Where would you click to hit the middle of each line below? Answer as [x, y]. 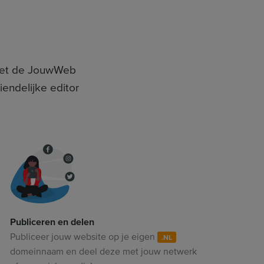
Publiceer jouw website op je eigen [83, 237]
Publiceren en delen [52, 222]
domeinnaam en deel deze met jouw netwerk [103, 251]
